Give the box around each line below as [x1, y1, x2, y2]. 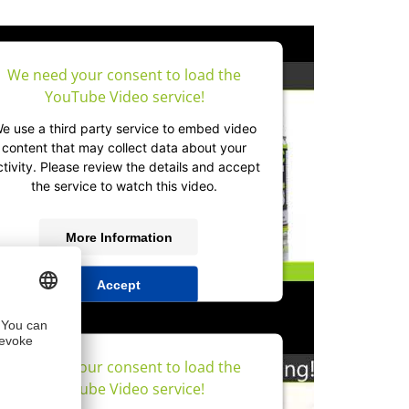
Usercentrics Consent [98, 309, 226, 326]
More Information [65, 229, 173, 245]
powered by [22, 309, 99, 326]
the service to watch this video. [31, 177, 218, 194]
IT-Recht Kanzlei [149, 329, 247, 345]
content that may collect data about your [2, 139, 247, 155]
